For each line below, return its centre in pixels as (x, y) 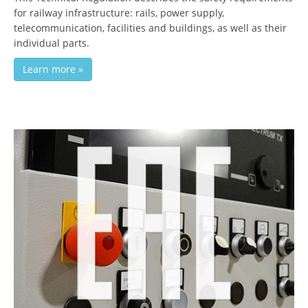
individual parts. (52, 43)
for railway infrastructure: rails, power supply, (119, 13)
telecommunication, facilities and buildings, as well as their (150, 28)
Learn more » (53, 69)
